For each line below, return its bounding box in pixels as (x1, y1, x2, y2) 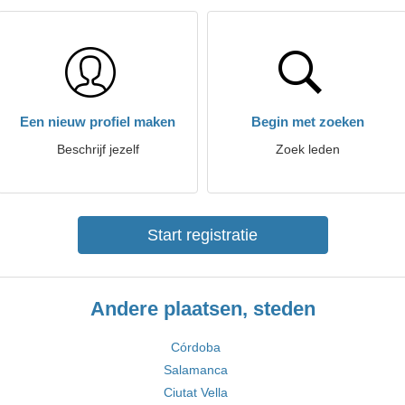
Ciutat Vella (164, 385, 228, 400)
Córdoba (171, 340, 221, 354)
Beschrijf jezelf (56, 142, 139, 156)
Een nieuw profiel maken (20, 114, 175, 129)
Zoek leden (275, 142, 340, 156)
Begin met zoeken (250, 114, 364, 129)
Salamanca (164, 363, 228, 377)
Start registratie (147, 226, 258, 244)
